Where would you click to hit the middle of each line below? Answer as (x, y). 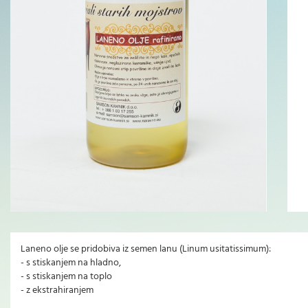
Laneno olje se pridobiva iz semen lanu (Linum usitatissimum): (146, 250)
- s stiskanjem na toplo (66, 277)
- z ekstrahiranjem (57, 291)
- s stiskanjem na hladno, (71, 263)
